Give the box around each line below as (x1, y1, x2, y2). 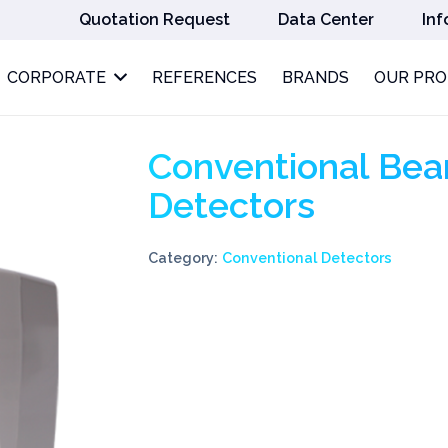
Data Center (278, 10, 375, 29)
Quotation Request (79, 10, 231, 29)
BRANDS (282, 68, 350, 87)
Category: (148, 248, 223, 266)
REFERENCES (152, 68, 258, 87)
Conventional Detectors (222, 248, 393, 266)
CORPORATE (6, 68, 106, 87)
